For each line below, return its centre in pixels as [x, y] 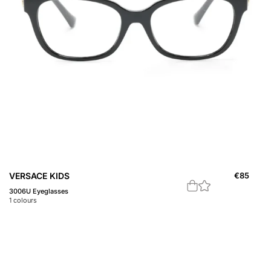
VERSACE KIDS [39, 176]
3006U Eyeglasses [39, 191]
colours [24, 201]
